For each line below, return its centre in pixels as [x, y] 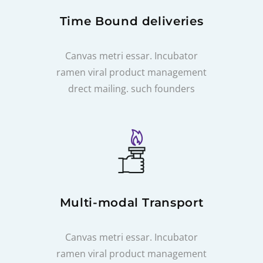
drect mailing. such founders [131, 89]
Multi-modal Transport [131, 203]
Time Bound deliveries [131, 21]
